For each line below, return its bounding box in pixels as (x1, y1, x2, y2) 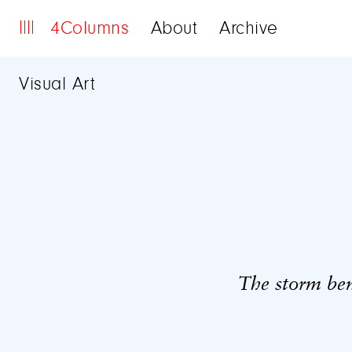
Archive (219, 20, 278, 38)
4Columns (50, 20, 130, 38)
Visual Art (19, 75, 96, 94)
